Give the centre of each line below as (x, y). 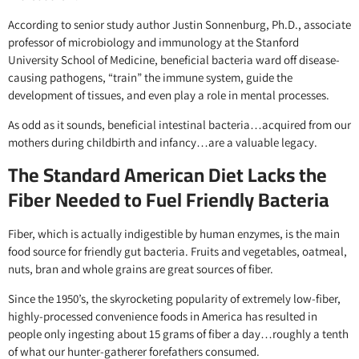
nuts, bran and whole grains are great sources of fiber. (141, 269)
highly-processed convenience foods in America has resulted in (163, 316)
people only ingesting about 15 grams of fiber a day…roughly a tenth (178, 333)
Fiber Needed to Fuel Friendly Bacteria (169, 200)
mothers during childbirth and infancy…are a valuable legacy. (163, 142)
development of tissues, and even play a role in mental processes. (169, 95)
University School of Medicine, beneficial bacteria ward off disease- (174, 60)
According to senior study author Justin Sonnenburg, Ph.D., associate (179, 25)
